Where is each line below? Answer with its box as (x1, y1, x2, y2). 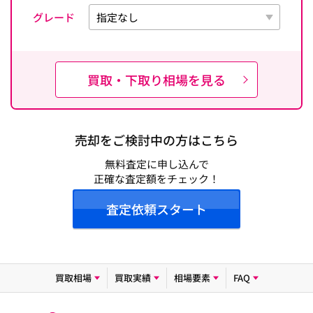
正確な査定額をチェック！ (94, 171, 219, 186)
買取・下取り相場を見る (87, 71, 226, 89)
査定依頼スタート (106, 200, 207, 218)
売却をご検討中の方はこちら (75, 131, 238, 149)
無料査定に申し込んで (104, 156, 209, 171)
